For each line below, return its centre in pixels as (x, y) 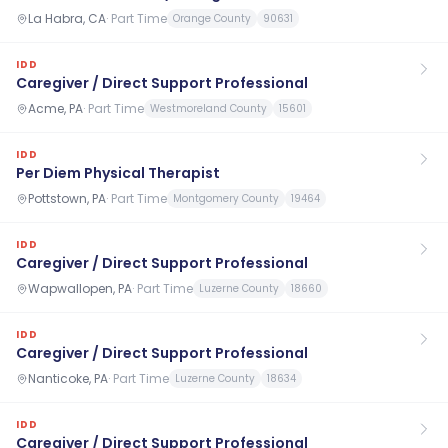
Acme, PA (55, 108)
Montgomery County (226, 198)
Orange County (212, 18)
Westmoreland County (208, 108)
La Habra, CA (67, 18)
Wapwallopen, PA (80, 288)
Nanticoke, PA (68, 378)
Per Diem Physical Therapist (118, 173)
